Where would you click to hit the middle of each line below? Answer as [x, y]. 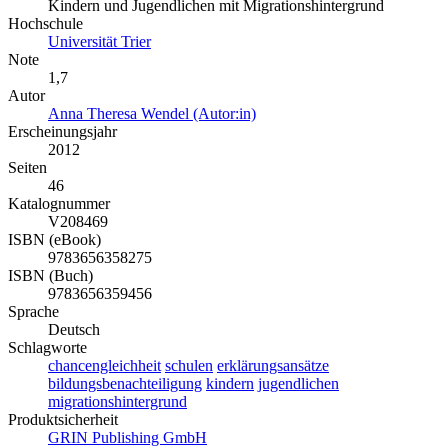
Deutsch [74, 330]
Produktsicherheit [63, 420]
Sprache [33, 312]
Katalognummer [59, 204]
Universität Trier [99, 42]
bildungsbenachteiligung [125, 384]
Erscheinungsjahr [62, 132]
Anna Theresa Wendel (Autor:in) [152, 114]
